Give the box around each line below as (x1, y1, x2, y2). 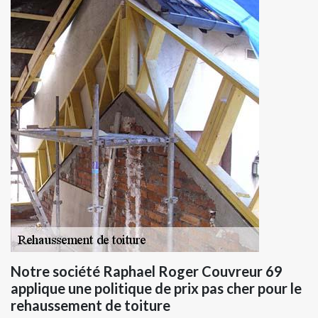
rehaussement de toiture (11, 296, 170, 314)
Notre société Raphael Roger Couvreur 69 (11, 262, 283, 280)
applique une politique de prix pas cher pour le (11, 279, 302, 297)
